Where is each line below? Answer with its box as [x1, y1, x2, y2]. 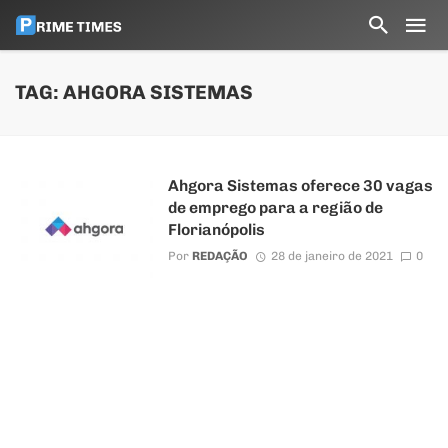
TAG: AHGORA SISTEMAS [15, 81, 253, 104]
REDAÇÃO [191, 249, 248, 264]
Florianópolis [167, 220, 265, 239]
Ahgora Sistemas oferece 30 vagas [167, 176, 433, 195]
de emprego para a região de [167, 198, 383, 217]
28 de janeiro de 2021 [270, 249, 393, 264]
